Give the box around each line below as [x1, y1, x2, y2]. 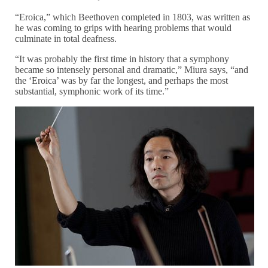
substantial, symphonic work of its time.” [15, 86, 169, 96]
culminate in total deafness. [15, 33, 117, 44]
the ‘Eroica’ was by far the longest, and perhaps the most [15, 75, 229, 86]
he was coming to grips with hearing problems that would [15, 22, 232, 33]
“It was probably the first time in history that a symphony [15, 53, 230, 64]
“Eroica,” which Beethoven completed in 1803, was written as [15, 11, 251, 22]
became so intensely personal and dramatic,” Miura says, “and [15, 64, 249, 75]
